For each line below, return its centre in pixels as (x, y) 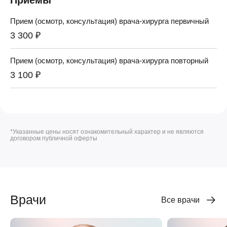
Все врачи (180, 200)
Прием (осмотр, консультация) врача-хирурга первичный (109, 21)
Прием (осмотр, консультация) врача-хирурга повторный (109, 60)
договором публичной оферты (54, 138)
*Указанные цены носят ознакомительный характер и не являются (107, 131)
